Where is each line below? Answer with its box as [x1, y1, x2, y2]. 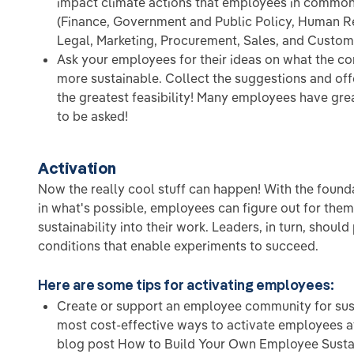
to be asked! [57, 108, 128, 125]
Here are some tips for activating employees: [38, 276, 334, 295]
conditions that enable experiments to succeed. [38, 238, 318, 254]
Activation [38, 158, 116, 179]
